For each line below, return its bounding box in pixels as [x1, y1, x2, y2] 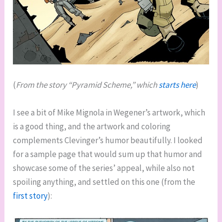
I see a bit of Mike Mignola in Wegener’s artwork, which [13, 107, 206, 118]
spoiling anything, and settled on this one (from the [13, 176, 196, 187]
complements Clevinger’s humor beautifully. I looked [13, 134, 203, 146]
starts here [159, 79, 196, 91]
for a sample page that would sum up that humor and [13, 148, 203, 160]
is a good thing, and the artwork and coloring [13, 120, 171, 132]
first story [13, 190, 48, 201]
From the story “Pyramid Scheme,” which [16, 79, 159, 91]
